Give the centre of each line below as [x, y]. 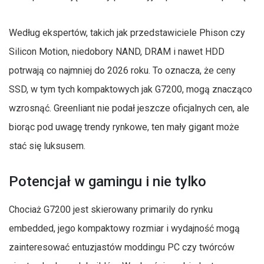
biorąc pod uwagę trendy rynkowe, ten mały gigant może [124, 127]
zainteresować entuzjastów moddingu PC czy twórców [122, 247]
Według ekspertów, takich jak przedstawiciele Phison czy [127, 32]
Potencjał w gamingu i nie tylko [108, 181]
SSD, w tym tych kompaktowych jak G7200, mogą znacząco [131, 89]
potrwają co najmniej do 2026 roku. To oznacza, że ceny [122, 70]
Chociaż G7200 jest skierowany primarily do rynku [111, 209]
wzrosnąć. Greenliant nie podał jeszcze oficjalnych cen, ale [129, 108]
